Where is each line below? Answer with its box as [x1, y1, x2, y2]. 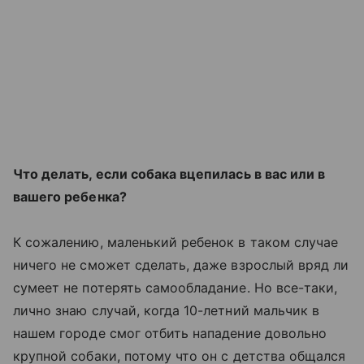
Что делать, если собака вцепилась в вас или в [13, 166, 326, 182]
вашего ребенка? [13, 188, 127, 205]
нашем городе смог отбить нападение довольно [13, 325, 327, 341]
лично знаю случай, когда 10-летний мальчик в [13, 302, 320, 318]
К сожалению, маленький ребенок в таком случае [13, 234, 339, 250]
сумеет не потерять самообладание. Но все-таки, [13, 279, 338, 296]
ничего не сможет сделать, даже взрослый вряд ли [13, 257, 349, 273]
